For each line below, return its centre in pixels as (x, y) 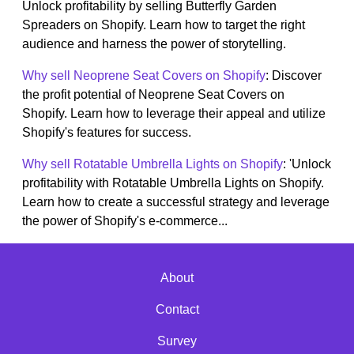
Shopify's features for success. (107, 133)
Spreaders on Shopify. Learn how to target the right (164, 25)
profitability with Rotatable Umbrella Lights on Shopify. (173, 183)
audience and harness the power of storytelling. (154, 44)
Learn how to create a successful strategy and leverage (176, 202)
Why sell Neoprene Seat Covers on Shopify (144, 76)
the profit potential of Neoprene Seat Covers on (153, 95)
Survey (177, 341)
